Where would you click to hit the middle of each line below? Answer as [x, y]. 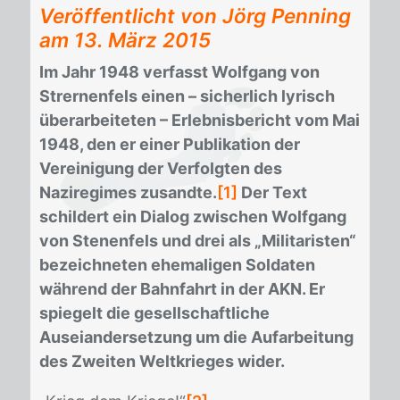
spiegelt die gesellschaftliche [154, 313]
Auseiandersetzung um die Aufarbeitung [196, 337]
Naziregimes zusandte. [128, 192]
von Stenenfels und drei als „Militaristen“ [198, 241]
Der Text [272, 192]
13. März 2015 [142, 40]
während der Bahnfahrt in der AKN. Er [182, 289]
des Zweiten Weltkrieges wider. [162, 361]
